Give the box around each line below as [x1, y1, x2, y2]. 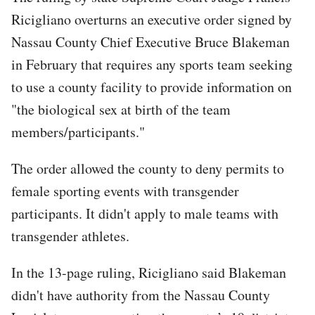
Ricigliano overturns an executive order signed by [11, 9, 292, 29]
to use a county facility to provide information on [11, 77, 292, 96]
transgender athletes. [11, 226, 129, 245]
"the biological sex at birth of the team [11, 99, 231, 119]
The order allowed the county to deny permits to [11, 158, 284, 178]
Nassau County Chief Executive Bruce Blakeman [11, 32, 290, 51]
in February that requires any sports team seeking [11, 54, 292, 74]
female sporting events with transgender [11, 181, 239, 200]
